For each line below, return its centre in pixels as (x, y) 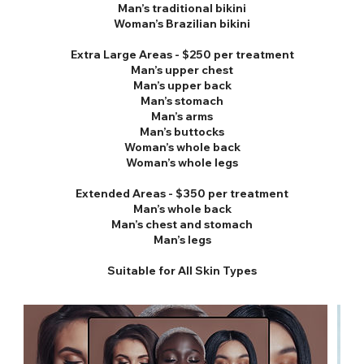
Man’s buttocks (182, 132)
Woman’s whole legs (182, 162)
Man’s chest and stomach (182, 224)
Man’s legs (182, 240)
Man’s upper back (182, 85)
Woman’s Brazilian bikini (182, 24)
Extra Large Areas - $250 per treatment (182, 54)
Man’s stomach (182, 101)
